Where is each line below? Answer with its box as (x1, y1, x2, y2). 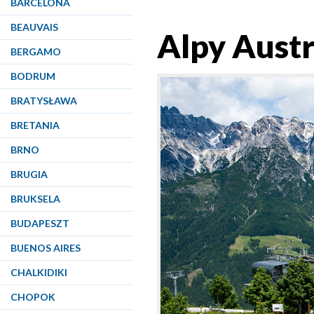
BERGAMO (11, 46, 61, 57)
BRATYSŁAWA (11, 95, 77, 107)
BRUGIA (11, 168, 48, 180)
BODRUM (11, 70, 55, 82)
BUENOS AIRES (11, 242, 81, 254)
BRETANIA (11, 119, 60, 131)
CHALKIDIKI (11, 266, 67, 278)
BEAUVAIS (11, 21, 58, 33)
